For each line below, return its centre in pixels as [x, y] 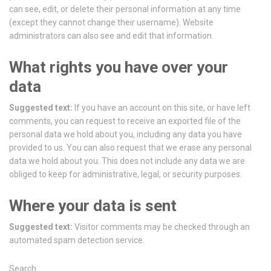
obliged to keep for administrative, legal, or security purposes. [126, 174]
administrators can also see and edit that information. [111, 36]
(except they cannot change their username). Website [111, 22]
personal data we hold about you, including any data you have [126, 134]
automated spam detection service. [77, 240]
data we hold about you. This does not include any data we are [127, 161]
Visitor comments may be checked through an [162, 227]
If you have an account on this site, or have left [162, 108]
